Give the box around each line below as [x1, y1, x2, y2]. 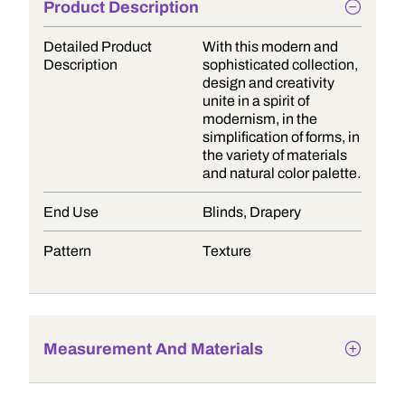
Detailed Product [43, 39, 152, 54]
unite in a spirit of [202, 93, 309, 108]
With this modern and [202, 39, 338, 54]
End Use [43, 204, 99, 220]
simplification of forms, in [202, 129, 360, 145]
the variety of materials [202, 147, 347, 163]
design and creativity [202, 75, 334, 90]
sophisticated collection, [202, 57, 358, 72]
